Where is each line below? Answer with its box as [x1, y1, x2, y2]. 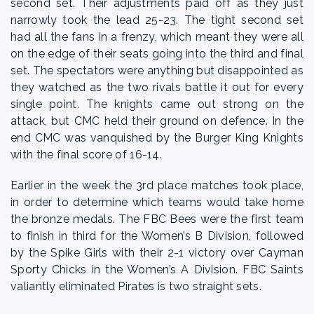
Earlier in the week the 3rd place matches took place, [11, 179, 303, 192]
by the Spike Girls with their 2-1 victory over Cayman [11, 246, 303, 259]
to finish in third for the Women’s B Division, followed [11, 229, 303, 243]
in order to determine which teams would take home [11, 196, 303, 209]
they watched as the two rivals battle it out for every [11, 81, 303, 94]
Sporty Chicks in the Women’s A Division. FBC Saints [11, 263, 303, 276]
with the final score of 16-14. [11, 148, 163, 161]
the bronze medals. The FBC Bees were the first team [11, 212, 303, 226]
